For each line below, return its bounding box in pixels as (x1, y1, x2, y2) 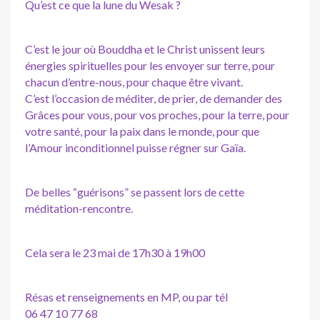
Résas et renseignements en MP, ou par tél (25, 289, 228, 304)
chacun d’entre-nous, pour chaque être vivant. (25, 74, 243, 89)
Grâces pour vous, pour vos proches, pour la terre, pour (25, 107, 289, 121)
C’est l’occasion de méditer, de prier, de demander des (25, 91, 282, 105)
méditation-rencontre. (25, 201, 133, 215)
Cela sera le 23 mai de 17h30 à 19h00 (25, 245, 205, 259)
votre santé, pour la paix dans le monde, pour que (25, 124, 259, 138)
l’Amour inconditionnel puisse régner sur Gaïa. (25, 140, 246, 154)
